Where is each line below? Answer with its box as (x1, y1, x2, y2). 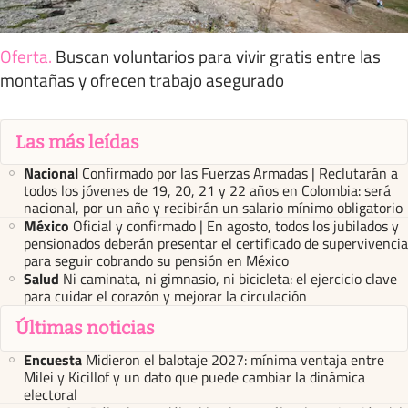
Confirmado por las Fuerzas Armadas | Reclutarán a (82, 162, 398, 185)
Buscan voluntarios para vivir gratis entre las (56, 42, 381, 69)
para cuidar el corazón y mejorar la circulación (24, 285, 307, 308)
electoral (24, 382, 77, 405)
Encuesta (24, 348, 82, 371)
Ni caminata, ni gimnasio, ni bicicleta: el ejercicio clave (63, 268, 397, 291)
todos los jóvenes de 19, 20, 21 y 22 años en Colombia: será (24, 179, 391, 202)
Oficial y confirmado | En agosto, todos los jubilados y (73, 215, 399, 238)
